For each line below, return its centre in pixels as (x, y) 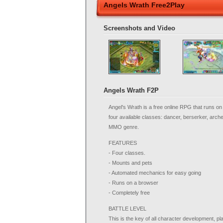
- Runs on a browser (133, 183)
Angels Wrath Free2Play (144, 5)
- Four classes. (127, 153)
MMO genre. (124, 127)
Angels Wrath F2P (131, 90)
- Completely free (129, 193)
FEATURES (123, 143)
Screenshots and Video (139, 28)
